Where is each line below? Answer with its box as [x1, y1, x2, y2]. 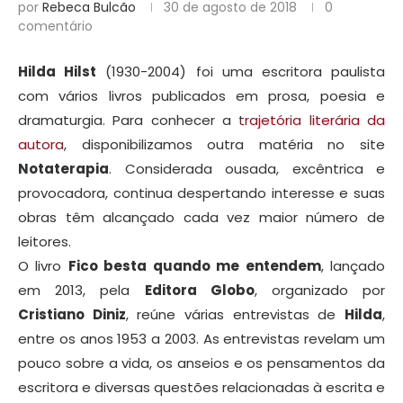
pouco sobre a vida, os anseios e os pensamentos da [18, 354, 385, 373]
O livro [18, 256, 68, 276]
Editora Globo [144, 281, 255, 300]
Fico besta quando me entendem [67, 256, 321, 276]
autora [18, 135, 64, 155]
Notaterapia [18, 159, 109, 179]
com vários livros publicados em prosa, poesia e [18, 86, 385, 106]
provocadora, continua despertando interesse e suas [18, 184, 385, 203]
